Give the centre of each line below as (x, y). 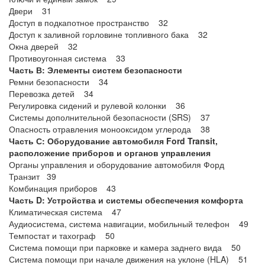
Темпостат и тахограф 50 (62, 235)
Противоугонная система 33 (67, 58)
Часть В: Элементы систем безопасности (96, 70)
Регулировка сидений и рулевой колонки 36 (97, 105)
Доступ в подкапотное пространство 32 (88, 22)
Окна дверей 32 (43, 46)
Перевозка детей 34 (51, 93)
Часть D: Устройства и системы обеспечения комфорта (126, 200)
